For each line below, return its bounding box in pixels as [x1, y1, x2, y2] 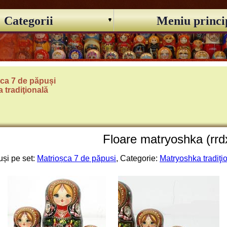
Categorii [4, 14, 53, 27]
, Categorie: [116, 154, 160, 163]
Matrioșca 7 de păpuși [37, 154, 116, 163]
